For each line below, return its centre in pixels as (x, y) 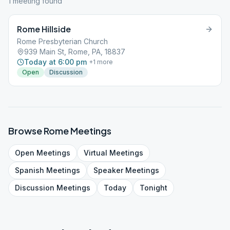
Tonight (154, 188)
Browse (26, 131)
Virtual (95, 153)
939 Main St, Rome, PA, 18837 (75, 52)
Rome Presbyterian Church (62, 41)
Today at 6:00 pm (55, 62)
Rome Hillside (44, 29)
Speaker (108, 170)
